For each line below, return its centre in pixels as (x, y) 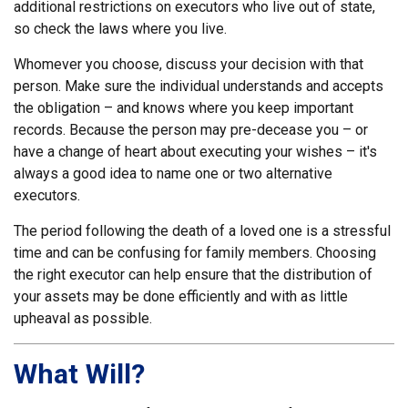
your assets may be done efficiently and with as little (181, 297)
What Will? (79, 374)
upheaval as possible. (83, 319)
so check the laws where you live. (120, 29)
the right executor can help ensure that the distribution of (193, 275)
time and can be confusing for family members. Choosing (195, 253)
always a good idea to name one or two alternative (173, 174)
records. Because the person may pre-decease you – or (191, 130)
